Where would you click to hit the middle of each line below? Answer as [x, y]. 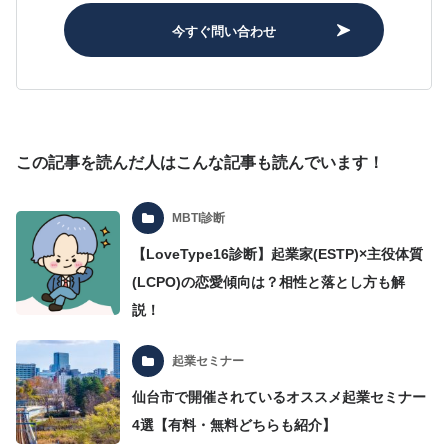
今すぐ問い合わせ [224, 30]
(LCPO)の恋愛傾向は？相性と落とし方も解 [269, 282]
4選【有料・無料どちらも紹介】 [234, 425]
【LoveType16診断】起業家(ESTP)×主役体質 [278, 254]
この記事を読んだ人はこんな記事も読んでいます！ [200, 162]
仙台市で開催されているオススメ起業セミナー [279, 397]
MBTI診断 [199, 218]
